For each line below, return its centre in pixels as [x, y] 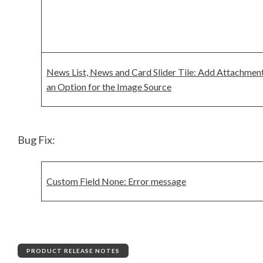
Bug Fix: [36, 139]
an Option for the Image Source [109, 87]
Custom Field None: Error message [116, 181]
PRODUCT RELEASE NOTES [73, 250]
